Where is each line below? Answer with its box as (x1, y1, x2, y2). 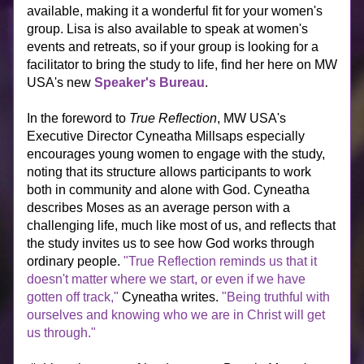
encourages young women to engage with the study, (27, 147, 325, 161)
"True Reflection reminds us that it (123, 254, 317, 268)
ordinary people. (27, 254, 123, 268)
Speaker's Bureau (94, 76, 205, 89)
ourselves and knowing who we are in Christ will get (27, 308, 325, 322)
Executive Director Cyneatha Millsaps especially (27, 129, 305, 143)
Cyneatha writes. (119, 290, 222, 304)
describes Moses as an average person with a (27, 201, 290, 214)
